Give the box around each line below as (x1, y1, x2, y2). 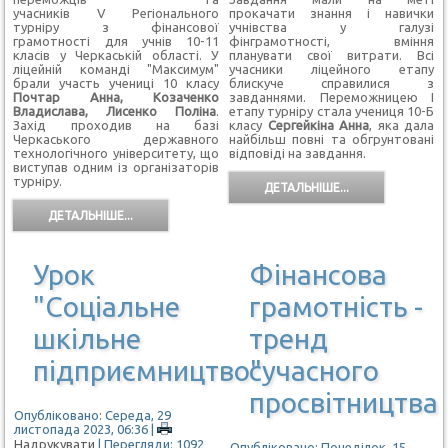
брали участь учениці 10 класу (13, 75, 219, 90)
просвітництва (248, 386, 438, 418)
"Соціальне (33, 290, 181, 322)
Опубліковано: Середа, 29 (14, 407, 172, 422)
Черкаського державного (13, 131, 219, 146)
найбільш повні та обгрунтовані (228, 132, 435, 147)
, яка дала (369, 118, 435, 133)
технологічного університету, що (13, 145, 219, 160)
